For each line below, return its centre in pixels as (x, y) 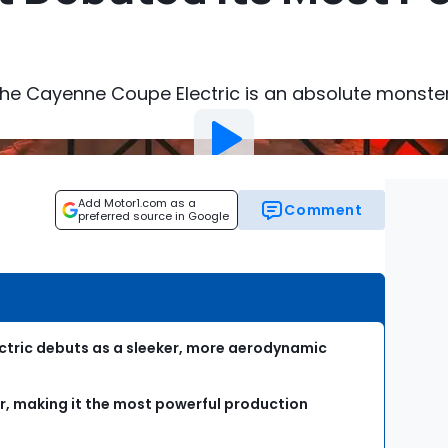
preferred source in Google (153, 216)
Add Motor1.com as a (137, 203)
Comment (323, 210)
